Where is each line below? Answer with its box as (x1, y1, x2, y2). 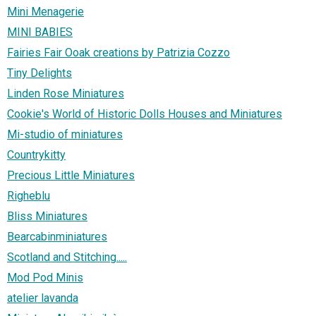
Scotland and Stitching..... (7, 250, 127, 265)
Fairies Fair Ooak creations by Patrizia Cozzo (7, 46, 230, 60)
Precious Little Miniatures (7, 169, 135, 183)
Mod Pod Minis (7, 271, 83, 285)
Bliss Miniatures (7, 209, 87, 224)
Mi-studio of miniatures (7, 128, 123, 142)
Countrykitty (7, 148, 66, 162)
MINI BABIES (7, 25, 73, 39)
